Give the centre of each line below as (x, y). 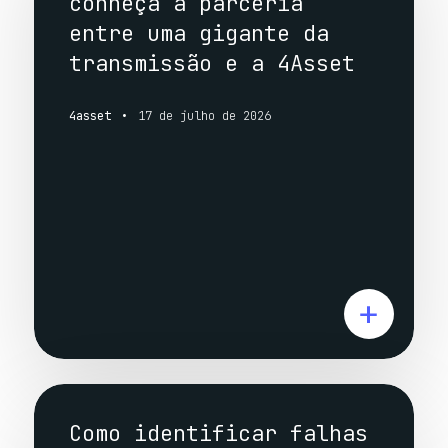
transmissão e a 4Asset (211, 63)
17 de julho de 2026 (204, 115)
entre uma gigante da (198, 33)
